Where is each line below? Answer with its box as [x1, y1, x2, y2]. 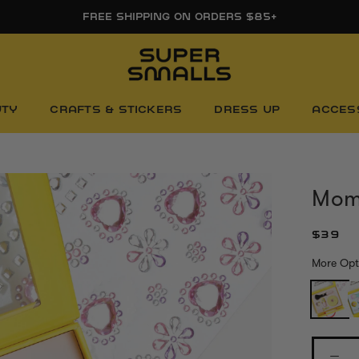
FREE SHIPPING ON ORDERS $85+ [83, 11, 276, 22]
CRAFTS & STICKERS [50, 103, 183, 115]
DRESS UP [214, 103, 280, 115]
